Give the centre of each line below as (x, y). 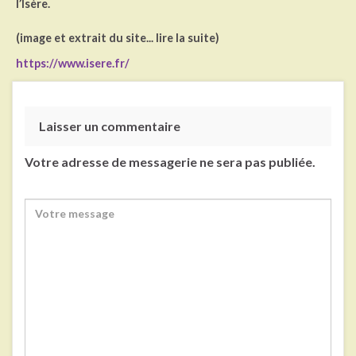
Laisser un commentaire (110, 126)
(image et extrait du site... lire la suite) (118, 37)
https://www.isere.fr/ (73, 63)
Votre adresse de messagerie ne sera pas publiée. (170, 161)
